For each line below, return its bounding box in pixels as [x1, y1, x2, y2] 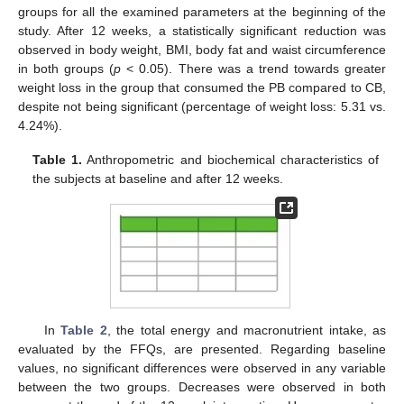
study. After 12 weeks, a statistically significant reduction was [18, 23, 386, 38]
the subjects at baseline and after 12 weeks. [32, 171, 284, 187]
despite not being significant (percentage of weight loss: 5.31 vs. [18, 98, 386, 114]
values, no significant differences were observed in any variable [18, 360, 386, 375]
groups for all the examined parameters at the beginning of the [18, 4, 386, 19]
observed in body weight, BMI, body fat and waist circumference [18, 41, 386, 57]
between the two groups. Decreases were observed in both [18, 379, 386, 394]
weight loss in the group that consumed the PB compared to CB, [18, 79, 386, 95]
